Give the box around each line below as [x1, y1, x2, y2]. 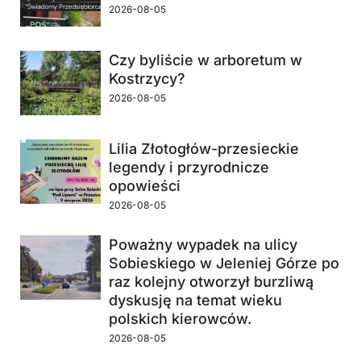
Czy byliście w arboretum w [109, 52, 302, 69]
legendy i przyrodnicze [109, 159, 269, 176]
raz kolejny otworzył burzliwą [109, 273, 313, 291]
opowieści [109, 177, 180, 195]
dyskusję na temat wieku [109, 292, 282, 309]
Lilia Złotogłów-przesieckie [109, 140, 299, 158]
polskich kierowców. [109, 310, 251, 328]
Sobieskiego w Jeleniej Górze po [109, 255, 339, 272]
